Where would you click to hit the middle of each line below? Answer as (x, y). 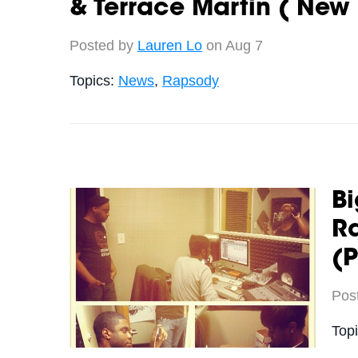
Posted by (103, 45)
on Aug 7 (232, 45)
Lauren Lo (169, 45)
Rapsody (190, 80)
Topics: (93, 80)
